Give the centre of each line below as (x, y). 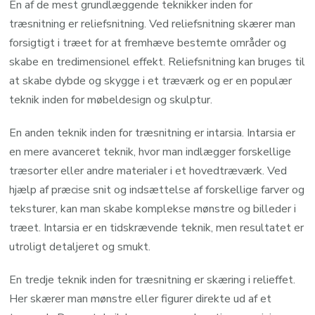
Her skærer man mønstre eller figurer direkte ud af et (141, 298)
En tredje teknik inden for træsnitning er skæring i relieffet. (153, 279)
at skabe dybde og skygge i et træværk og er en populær (151, 81)
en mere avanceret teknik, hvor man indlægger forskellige (150, 152)
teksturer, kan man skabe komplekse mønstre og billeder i (153, 208)
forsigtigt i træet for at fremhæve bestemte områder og (148, 43)
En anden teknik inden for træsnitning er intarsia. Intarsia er (153, 133)
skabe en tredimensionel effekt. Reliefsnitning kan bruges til (157, 62)
